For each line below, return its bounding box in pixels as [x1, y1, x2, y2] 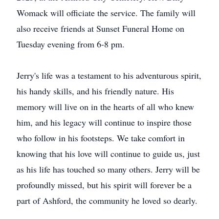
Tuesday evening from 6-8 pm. [17, 38, 125, 50]
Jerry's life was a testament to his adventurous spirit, [17, 69, 201, 81]
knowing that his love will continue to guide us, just [17, 148, 200, 159]
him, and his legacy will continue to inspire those [17, 116, 192, 128]
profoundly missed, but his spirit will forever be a [17, 179, 192, 191]
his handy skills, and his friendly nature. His [17, 85, 174, 97]
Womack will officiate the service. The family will [17, 7, 196, 19]
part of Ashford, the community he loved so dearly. [17, 195, 197, 206]
